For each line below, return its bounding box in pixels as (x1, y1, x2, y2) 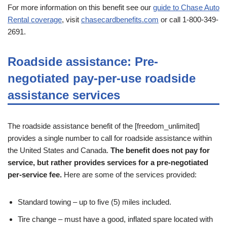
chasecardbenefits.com (81, 15, 159, 24)
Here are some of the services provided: (62, 170, 197, 179)
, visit (62, 15, 81, 24)
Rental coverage (8, 15, 62, 24)
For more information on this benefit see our (8, 3, 153, 12)
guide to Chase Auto (153, 3, 219, 12)
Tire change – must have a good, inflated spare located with (18, 215, 213, 224)
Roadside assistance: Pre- (8, 55, 158, 69)
